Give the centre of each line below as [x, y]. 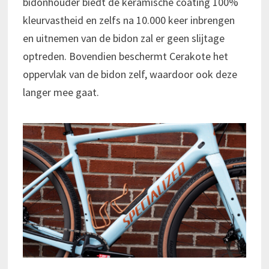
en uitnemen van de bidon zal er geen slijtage [123, 38]
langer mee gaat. [61, 92]
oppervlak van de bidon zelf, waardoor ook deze [130, 74]
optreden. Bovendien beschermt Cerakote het [125, 56]
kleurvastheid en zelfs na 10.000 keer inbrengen [128, 20]
